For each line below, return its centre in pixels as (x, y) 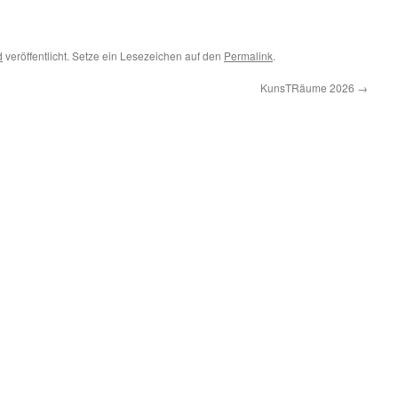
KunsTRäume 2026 (309, 88)
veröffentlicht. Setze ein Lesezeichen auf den (113, 56)
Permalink (248, 56)
